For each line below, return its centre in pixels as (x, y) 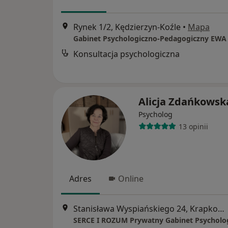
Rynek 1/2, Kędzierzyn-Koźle (127, 27)
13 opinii (193, 126)
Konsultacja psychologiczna (126, 54)
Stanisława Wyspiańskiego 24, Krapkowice (221, 209)
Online (131, 179)
